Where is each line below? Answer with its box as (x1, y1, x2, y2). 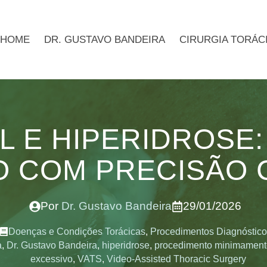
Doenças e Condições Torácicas (8, 226, 145, 237)
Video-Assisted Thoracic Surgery (106, 254, 246, 265)
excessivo (30, 254, 73, 265)
